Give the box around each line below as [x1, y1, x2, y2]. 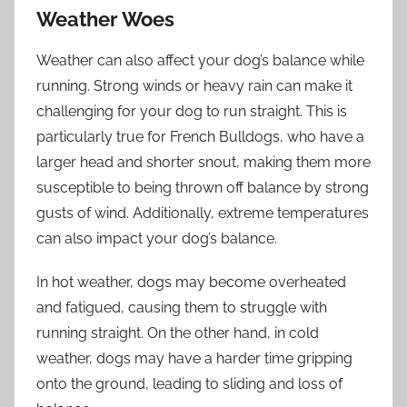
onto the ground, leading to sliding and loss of [36, 374, 342, 392]
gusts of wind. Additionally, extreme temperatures [36, 203, 369, 222]
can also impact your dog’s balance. [36, 229, 277, 247]
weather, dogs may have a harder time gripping [36, 349, 352, 367]
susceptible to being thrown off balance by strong [36, 178, 369, 196]
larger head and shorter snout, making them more [36, 153, 371, 171]
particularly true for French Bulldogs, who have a [36, 127, 364, 145]
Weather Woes [36, 7, 174, 32]
